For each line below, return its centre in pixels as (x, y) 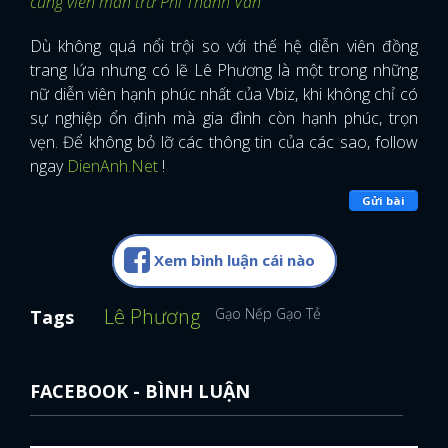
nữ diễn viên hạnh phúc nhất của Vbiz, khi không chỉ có (224, 93)
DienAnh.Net (112, 165)
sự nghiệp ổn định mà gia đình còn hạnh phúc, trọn (224, 117)
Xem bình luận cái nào (234, 259)
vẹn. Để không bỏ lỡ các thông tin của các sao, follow (224, 141)
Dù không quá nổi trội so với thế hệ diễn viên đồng (224, 45)
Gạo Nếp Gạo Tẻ (268, 313)
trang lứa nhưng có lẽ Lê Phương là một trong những (224, 69)
